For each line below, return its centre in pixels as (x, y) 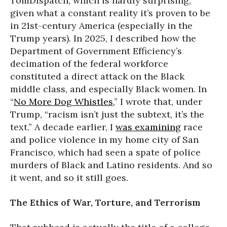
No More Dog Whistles (63, 101)
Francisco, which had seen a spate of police (105, 152)
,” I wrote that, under (158, 101)
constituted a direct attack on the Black (97, 76)
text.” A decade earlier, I (63, 127)
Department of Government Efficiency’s (96, 51)
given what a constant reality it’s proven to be (110, 13)
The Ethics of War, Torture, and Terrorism (105, 202)
